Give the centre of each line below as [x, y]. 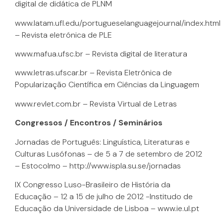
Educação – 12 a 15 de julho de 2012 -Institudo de [104, 196]
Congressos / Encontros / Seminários [89, 123]
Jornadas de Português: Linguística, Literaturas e [102, 142]
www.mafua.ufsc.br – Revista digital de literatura [101, 54]
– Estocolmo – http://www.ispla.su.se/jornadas [98, 166]
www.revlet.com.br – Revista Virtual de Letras [96, 104]
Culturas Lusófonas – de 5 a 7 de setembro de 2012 [109, 154]
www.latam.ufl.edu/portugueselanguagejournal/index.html [118, 23]
